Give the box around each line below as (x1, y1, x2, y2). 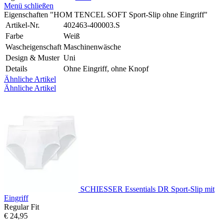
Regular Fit (4, 203, 39, 212)
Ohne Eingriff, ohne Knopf (63, 64, 149, 73)
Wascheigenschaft (5, 43, 61, 52)
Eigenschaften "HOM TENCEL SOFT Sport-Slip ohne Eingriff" (4, 10, 208, 19)
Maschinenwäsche (63, 43, 121, 52)
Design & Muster (5, 54, 59, 62)
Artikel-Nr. (5, 21, 40, 30)
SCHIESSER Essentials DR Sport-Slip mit (80, 185, 215, 194)
